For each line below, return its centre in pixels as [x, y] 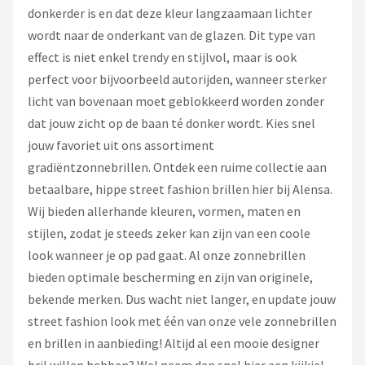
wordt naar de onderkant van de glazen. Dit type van [172, 35]
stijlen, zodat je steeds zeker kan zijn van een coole [169, 233]
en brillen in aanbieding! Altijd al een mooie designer [174, 343]
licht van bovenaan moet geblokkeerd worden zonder [176, 101]
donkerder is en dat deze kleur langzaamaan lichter [170, 13]
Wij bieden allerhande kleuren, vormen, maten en [164, 211]
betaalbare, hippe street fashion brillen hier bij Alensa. [180, 189]
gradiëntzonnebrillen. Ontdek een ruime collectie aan [177, 167]
